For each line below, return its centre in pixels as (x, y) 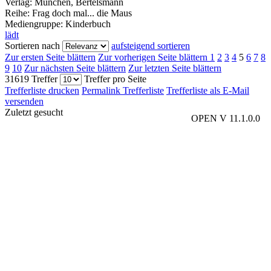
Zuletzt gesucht (34, 113)
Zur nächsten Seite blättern (75, 68)
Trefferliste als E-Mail (208, 91)
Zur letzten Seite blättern (175, 68)
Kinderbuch (88, 24)
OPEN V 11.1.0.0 (226, 119)
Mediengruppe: (35, 24)
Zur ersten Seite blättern (50, 57)
